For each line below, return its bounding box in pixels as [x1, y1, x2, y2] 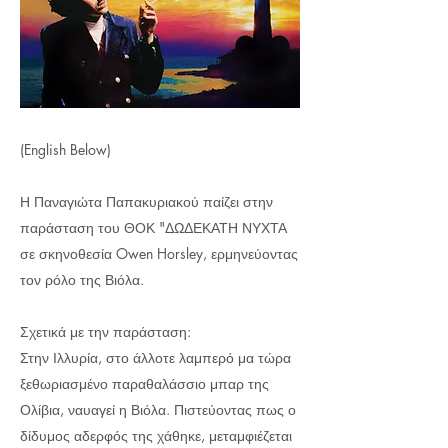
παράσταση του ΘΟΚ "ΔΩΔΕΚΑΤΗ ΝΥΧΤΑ [20, 218, 287, 237]
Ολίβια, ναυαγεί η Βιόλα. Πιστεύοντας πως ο [20, 400, 296, 419]
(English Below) [20, 140, 111, 159]
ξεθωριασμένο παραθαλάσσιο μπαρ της [20, 374, 269, 393]
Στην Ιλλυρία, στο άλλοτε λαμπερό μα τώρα [20, 348, 291, 367]
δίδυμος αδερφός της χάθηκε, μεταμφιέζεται [20, 426, 292, 445]
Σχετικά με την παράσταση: [20, 322, 191, 341]
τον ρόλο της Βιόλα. [20, 270, 144, 289]
